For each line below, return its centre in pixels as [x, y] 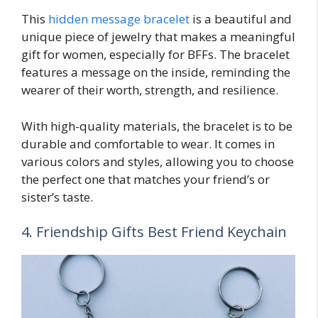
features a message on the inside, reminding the [156, 72]
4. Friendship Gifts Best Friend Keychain [154, 232]
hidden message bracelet [119, 19]
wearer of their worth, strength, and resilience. [150, 90]
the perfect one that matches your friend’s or [146, 179]
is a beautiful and [241, 19]
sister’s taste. [57, 197]
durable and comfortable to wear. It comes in [148, 143]
